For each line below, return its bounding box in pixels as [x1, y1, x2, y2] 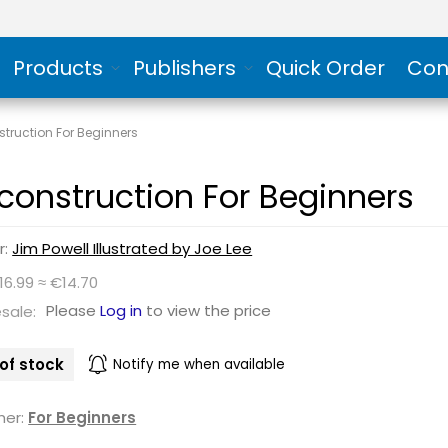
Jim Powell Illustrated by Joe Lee [12, 238, 253, 259]
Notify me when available [113, 354, 286, 374]
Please [46, 300, 101, 321]
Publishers [132, 53, 236, 82]
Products [12, 53, 103, 82]
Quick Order [265, 53, 385, 82]
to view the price [142, 300, 272, 321]
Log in [100, 300, 143, 321]
